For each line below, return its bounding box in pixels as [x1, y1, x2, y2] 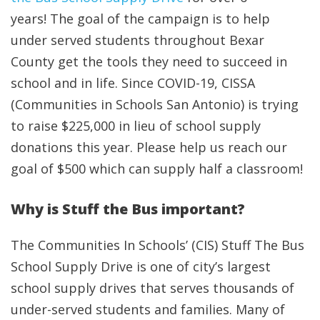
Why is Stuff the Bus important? [11, 199, 245, 219]
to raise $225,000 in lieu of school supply [11, 117, 261, 135]
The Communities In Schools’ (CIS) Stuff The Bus [11, 236, 304, 254]
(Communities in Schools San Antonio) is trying [11, 96, 299, 114]
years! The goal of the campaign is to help [11, 10, 270, 28]
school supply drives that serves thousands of [11, 279, 294, 297]
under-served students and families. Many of [11, 301, 285, 319]
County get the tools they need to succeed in [11, 53, 287, 71]
